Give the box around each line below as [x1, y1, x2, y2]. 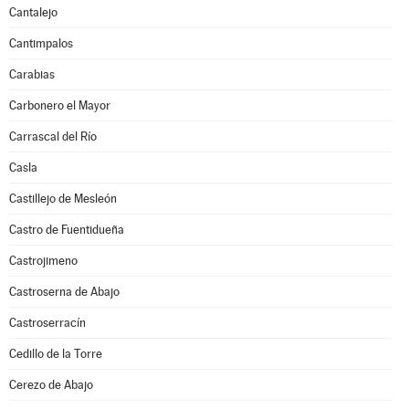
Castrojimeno [9, 254, 78, 267]
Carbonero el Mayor [9, 99, 110, 112]
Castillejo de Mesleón [9, 192, 117, 205]
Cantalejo [9, 5, 58, 19]
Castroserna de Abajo [9, 285, 120, 299]
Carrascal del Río [9, 130, 97, 143]
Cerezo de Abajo [9, 378, 93, 392]
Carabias [9, 68, 55, 81]
